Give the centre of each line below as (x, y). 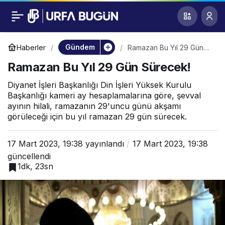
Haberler (31, 47)
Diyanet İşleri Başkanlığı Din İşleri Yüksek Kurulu (99, 85)
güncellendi (29, 156)
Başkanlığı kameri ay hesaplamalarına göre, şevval (104, 95)
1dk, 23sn (35, 166)
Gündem (80, 47)
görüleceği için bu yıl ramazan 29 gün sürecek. (97, 117)
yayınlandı (103, 144)
